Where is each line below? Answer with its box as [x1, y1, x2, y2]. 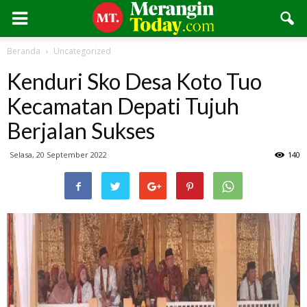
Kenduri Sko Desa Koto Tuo [7, 68, 262, 95]
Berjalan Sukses [7, 117, 155, 144]
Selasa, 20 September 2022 [10, 149, 107, 160]
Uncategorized [53, 45, 111, 57]
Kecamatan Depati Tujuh [7, 93, 239, 119]
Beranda [7, 45, 40, 57]
